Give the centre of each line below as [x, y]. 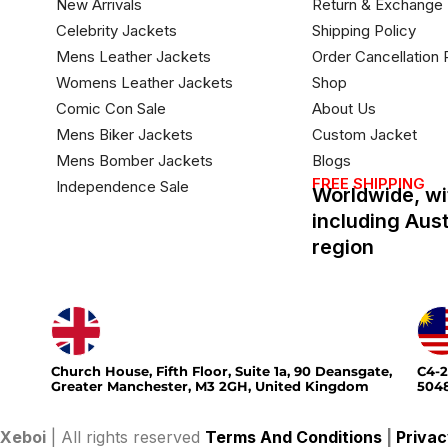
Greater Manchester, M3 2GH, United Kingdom [209, 386]
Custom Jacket [365, 134]
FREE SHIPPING [369, 183]
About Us [344, 108]
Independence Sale [122, 186]
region [343, 247]
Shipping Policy [364, 30]
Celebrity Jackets [116, 30]
